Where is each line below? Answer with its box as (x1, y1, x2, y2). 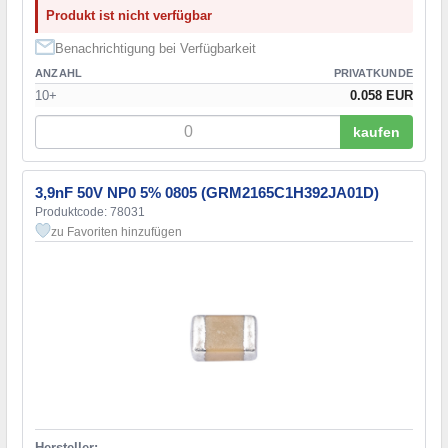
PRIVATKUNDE (333, 66, 413, 79)
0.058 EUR (350, 87, 413, 103)
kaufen (353, 123, 400, 140)
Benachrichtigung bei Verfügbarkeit (55, 40, 256, 56)
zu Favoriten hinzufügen (51, 224, 182, 239)
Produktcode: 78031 (35, 204, 145, 219)
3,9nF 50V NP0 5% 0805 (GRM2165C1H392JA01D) (35, 183, 379, 201)
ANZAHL (35, 66, 83, 79)
